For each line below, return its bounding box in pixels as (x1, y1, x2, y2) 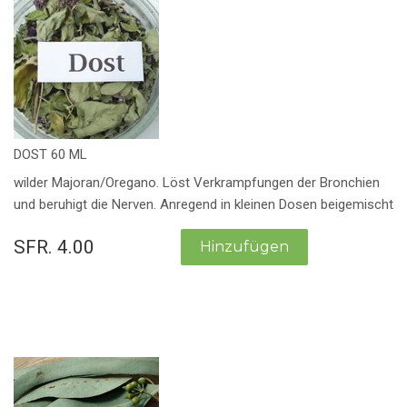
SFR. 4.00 (14, 235, 94, 258)
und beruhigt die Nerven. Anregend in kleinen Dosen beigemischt (14, 195, 393, 213)
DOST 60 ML (14, 146, 87, 164)
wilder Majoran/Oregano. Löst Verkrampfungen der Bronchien (14, 174, 380, 191)
